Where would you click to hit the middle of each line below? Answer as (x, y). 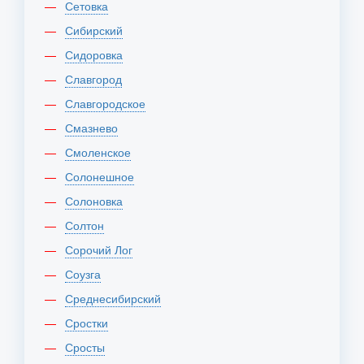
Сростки (91, 323)
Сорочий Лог (103, 249)
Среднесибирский (117, 298)
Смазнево (95, 128)
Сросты (89, 347)
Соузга (87, 274)
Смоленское (102, 152)
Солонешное (104, 176)
